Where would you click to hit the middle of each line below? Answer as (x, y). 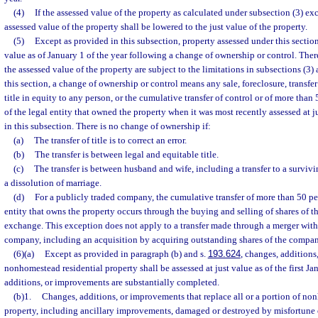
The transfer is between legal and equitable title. (126, 154)
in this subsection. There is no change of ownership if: (108, 126)
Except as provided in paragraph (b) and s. (126, 254)
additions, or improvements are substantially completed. (112, 282)
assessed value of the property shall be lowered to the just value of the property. (156, 27)
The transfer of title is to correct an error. (110, 140)
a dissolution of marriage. (53, 183)
